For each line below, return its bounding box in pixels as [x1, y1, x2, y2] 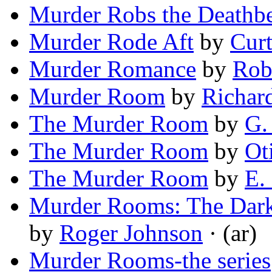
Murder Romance [29, 56, 196, 83]
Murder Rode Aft [29, 29, 194, 55]
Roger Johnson [59, 220, 203, 246]
